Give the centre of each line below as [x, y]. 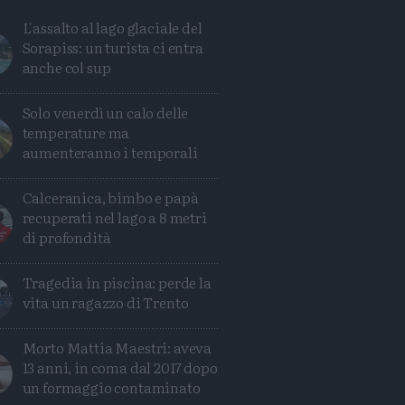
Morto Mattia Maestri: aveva [117, 347]
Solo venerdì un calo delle [105, 112]
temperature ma [76, 132]
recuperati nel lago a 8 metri [114, 217]
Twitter [118, 358]
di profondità [66, 237]
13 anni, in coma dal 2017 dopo [120, 367]
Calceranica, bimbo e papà [110, 197]
